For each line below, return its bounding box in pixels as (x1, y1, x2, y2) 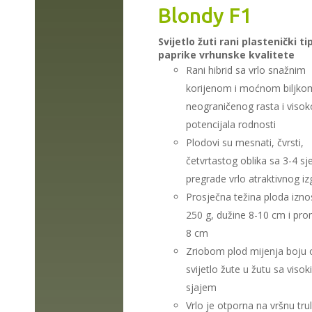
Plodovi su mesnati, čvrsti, (186, 135, 304, 149)
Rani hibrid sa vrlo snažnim (186, 63, 306, 77)
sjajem (186, 280, 217, 294)
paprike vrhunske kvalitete (158, 47, 295, 61)
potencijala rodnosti (186, 117, 276, 131)
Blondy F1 (158, 3, 253, 27)
